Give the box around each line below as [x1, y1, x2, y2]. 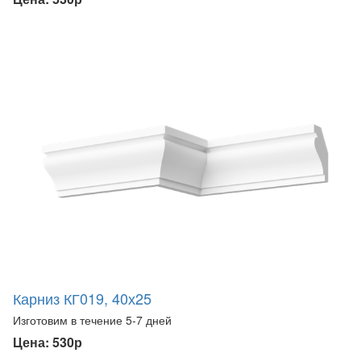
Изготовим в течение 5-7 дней [13, 311, 172, 328]
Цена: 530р [13, 332, 82, 351]
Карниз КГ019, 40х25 [13, 287, 151, 309]
